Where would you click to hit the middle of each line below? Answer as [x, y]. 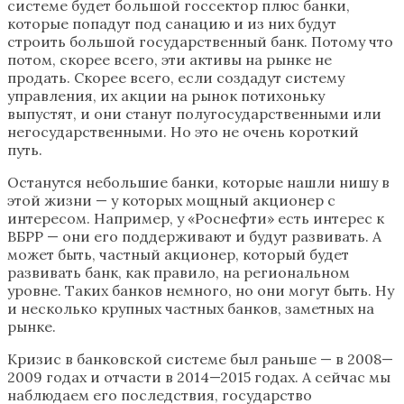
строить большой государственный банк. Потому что [200, 42]
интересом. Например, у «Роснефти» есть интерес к [196, 219]
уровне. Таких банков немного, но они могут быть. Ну [201, 291]
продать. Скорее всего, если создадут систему [176, 78]
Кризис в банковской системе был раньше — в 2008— [200, 359]
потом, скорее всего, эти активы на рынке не [170, 60]
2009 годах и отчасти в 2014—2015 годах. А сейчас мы [199, 377]
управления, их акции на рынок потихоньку [166, 96]
